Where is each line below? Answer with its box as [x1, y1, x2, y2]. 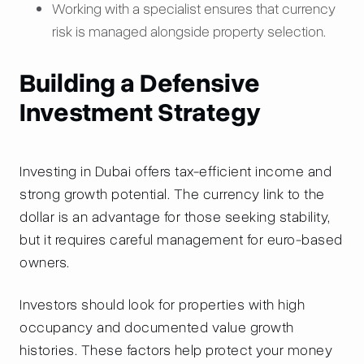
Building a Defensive [19, 66, 260, 101]
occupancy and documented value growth [19, 318, 294, 337]
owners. [19, 253, 70, 272]
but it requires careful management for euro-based [19, 230, 343, 249]
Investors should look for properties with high [19, 295, 305, 314]
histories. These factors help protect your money [19, 340, 332, 360]
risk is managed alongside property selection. [52, 22, 326, 41]
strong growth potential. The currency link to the [19, 184, 325, 204]
